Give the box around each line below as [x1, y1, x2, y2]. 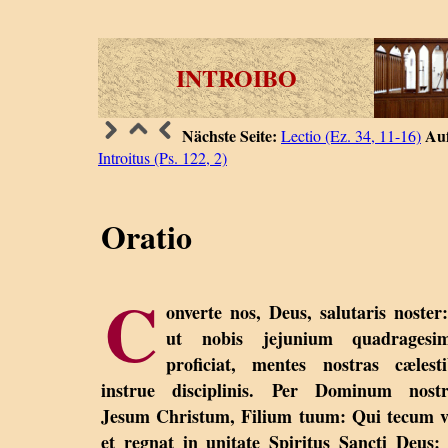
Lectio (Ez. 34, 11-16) [281, 124, 421, 146]
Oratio [101, 212, 192, 260]
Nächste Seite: [182, 123, 277, 147]
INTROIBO [175, 59, 297, 95]
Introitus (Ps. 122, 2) [98, 146, 227, 168]
